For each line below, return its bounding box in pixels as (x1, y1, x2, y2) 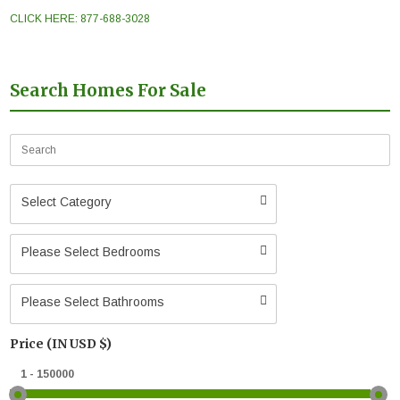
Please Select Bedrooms (21, 244, 162, 259)
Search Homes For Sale (10, 79, 207, 101)
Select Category (21, 194, 112, 209)
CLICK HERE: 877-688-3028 (10, 12, 151, 25)
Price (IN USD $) (10, 335, 112, 352)
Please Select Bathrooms (21, 294, 165, 309)
